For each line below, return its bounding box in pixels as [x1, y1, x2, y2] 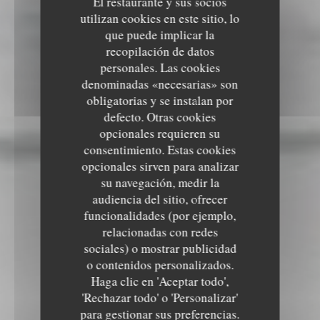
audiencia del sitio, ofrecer [92, 190, 228, 207]
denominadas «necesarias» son [81, 75, 239, 92]
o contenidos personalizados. [86, 256, 234, 273]
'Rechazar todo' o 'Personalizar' [81, 289, 239, 306]
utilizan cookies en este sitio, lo [80, 9, 240, 26]
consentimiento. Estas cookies [84, 141, 236, 158]
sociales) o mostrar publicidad [84, 239, 236, 256]
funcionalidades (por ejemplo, [84, 206, 236, 224]
